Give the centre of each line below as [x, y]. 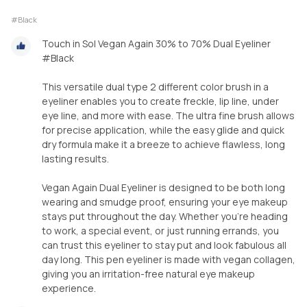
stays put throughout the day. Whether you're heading [165, 216]
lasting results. [75, 158]
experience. [69, 288]
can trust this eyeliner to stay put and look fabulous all [164, 245]
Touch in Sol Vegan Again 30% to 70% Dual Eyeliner [156, 43]
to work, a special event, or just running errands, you [160, 230]
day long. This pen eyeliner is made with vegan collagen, [169, 259]
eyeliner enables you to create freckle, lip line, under [160, 101]
